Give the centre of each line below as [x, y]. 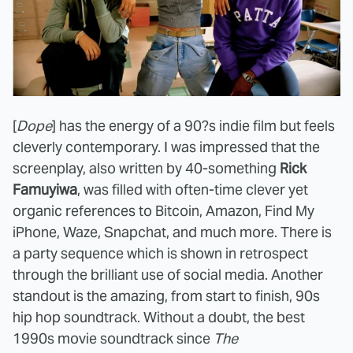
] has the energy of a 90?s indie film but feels [193, 125]
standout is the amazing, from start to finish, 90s [166, 295]
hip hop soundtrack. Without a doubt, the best [159, 317]
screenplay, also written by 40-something [146, 168]
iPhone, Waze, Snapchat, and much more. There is [172, 232]
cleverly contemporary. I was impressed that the [166, 147]
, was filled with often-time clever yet [193, 189]
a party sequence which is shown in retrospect [160, 253]
